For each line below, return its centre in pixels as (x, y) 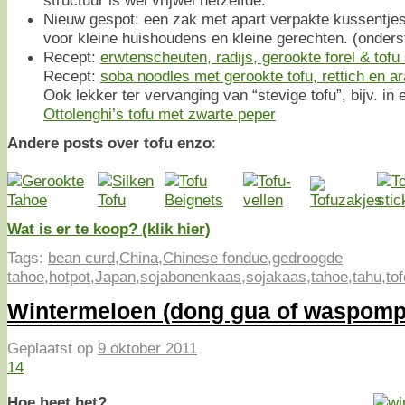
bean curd (81, 257)
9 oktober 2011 (147, 348)
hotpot (70, 276)
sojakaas (276, 276)
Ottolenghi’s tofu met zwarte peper (160, 113)
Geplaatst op (52, 348)
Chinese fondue (215, 257)
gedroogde (307, 257)
